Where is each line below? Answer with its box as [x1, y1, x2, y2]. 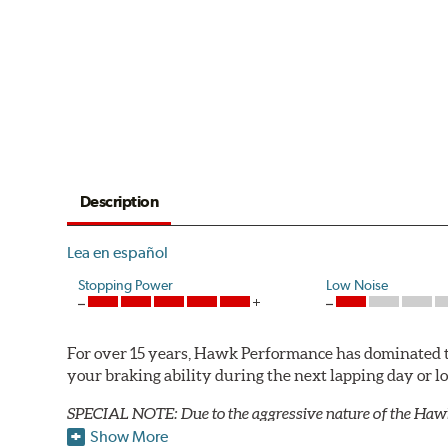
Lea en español [67, 243, 169, 263]
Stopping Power [78, 277, 174, 294]
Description [79, 192, 159, 212]
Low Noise [326, 277, 389, 294]
